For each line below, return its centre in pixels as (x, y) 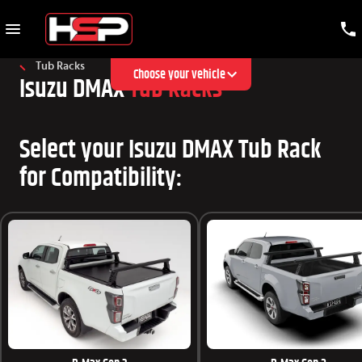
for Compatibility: (101, 178)
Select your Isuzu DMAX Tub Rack (170, 150)
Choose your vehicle (179, 74)
